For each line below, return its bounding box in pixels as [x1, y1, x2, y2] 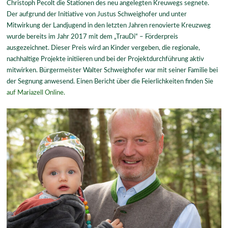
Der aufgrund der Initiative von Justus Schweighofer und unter [7, 11, 187, 18]
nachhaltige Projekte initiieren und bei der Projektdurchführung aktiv [7, 55, 205, 63]
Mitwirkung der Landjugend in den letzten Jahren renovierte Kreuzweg [7, 22, 211, 30]
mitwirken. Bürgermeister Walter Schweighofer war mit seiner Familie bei [7, 67, 218, 74]
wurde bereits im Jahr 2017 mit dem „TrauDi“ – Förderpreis [7, 33, 179, 41]
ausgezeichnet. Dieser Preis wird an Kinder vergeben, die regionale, [7, 44, 201, 52]
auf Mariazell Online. [7, 89, 66, 97]
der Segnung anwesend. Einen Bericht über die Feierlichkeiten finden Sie [7, 78, 214, 85]
